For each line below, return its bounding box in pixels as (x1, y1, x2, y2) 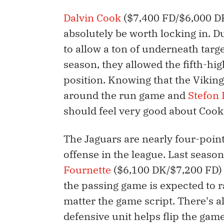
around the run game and (63, 88, 188, 102)
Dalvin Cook (63, 11, 121, 25)
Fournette (63, 163, 111, 177)
